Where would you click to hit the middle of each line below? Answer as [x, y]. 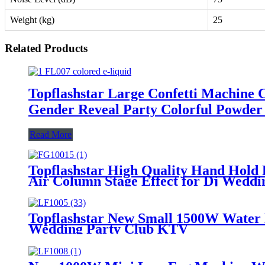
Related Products [46, 48]
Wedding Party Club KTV [108, 229]
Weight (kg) [32, 20]
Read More [51, 134]
